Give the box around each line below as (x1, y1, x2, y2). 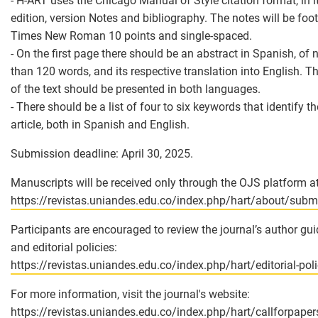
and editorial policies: (11, 241, 117, 255)
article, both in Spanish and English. (11, 118, 190, 132)
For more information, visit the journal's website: (11, 287, 250, 302)
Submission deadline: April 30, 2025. (11, 147, 193, 161)
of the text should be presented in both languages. (11, 82, 261, 97)
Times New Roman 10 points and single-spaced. (11, 29, 252, 43)
